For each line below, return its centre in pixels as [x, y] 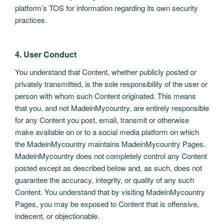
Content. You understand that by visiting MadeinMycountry [110, 192]
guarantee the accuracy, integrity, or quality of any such [104, 180]
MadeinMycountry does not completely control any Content [111, 156]
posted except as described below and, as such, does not [108, 168]
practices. [31, 19]
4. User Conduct [46, 54]
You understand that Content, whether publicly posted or [106, 72]
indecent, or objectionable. [57, 216]
